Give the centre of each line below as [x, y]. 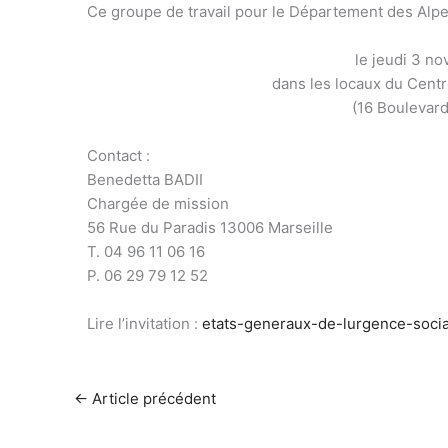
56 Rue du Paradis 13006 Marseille [210, 227]
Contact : [118, 155]
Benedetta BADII [145, 179]
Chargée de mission [158, 203]
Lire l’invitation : [144, 323]
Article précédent [152, 398]
